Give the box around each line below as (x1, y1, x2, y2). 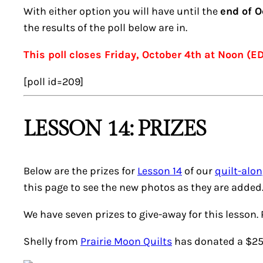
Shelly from (23, 235, 80, 248)
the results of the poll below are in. (23, 21, 187, 34)
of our (182, 164, 215, 177)
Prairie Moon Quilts (80, 235, 172, 248)
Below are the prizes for (23, 164, 137, 177)
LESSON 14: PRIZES (23, 117, 207, 141)
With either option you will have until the (23, 5, 220, 18)
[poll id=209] (23, 75, 83, 88)
